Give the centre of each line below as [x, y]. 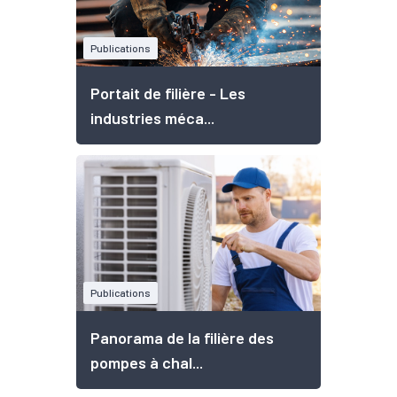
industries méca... [152, 117]
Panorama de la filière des [182, 337]
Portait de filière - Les [168, 93]
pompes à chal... [147, 362]
